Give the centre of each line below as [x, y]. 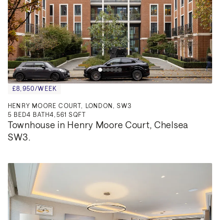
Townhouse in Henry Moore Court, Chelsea [98, 124]
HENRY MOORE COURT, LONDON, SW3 [70, 105]
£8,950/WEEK [35, 88]
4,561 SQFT [68, 114]
